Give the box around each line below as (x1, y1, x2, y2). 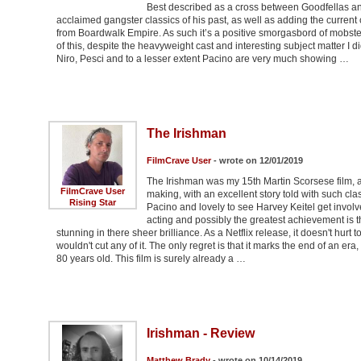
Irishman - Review (146, 326, 255, 341)
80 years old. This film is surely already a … (56, 253, 246, 265)
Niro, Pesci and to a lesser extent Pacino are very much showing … (56, 53, 349, 65)
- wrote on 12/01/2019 (210, 156, 303, 166)
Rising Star (68, 197, 116, 208)
